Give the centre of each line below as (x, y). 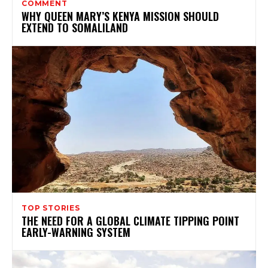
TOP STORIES (51, 208)
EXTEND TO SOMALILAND (75, 27)
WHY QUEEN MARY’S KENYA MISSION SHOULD (120, 16)
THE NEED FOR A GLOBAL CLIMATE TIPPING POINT (130, 220)
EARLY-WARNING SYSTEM (76, 232)
